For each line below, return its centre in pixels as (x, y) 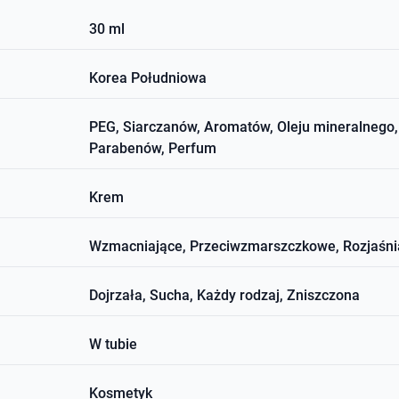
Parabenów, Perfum (153, 149)
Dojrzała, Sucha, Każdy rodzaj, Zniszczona (225, 296)
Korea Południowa (148, 78)
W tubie (114, 345)
